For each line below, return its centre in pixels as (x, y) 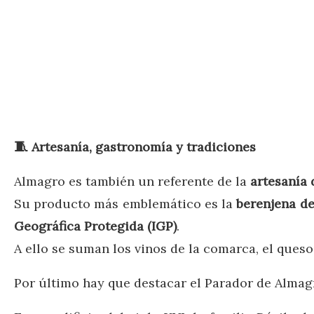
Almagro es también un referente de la (132, 181)
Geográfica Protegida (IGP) (95, 226)
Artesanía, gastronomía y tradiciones (144, 146)
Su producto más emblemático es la (125, 203)
